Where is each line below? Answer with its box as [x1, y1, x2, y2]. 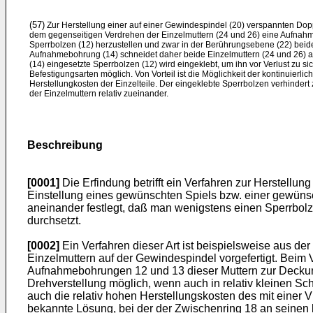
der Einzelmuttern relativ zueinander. [29, 89, 168, 99]
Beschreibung [27, 139, 103, 151]
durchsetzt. [27, 214, 81, 226]
